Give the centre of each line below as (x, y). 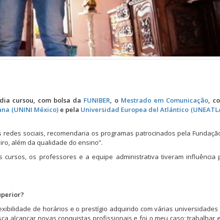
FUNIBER (96, 100)
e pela (69, 110)
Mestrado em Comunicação (164, 100)
